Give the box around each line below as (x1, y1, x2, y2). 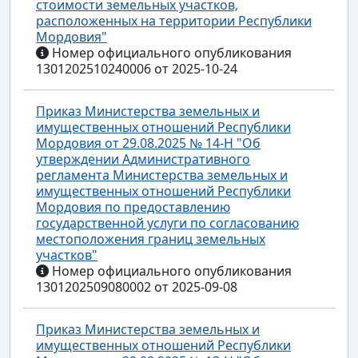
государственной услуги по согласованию (36, 213, 299, 232)
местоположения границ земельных (36, 229, 265, 248)
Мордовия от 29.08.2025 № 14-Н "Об (36, 133, 261, 152)
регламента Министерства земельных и (36, 165, 288, 184)
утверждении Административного (36, 149, 250, 168)
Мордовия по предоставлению (36, 197, 230, 216)
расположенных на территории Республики (36, 11, 312, 30)
